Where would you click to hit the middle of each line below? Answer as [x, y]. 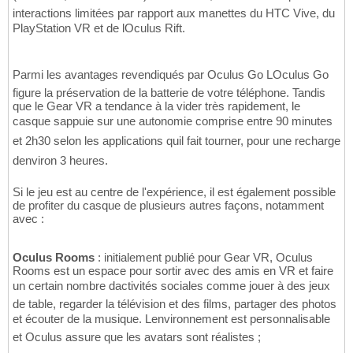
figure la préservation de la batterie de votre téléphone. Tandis [169, 93]
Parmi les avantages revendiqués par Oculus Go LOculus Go [171, 75]
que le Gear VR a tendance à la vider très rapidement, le [156, 106]
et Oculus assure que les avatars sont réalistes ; [137, 337]
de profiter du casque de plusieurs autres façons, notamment [168, 206]
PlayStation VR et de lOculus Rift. [99, 28]
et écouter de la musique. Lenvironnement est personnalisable [171, 319]
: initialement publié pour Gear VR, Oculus [205, 258]
